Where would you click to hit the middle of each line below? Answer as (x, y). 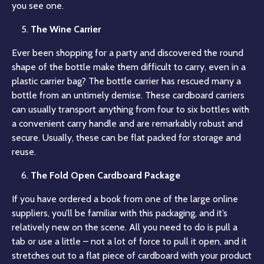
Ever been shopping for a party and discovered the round (128, 52)
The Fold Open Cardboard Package (105, 175)
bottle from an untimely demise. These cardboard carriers (128, 95)
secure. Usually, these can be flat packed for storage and (126, 137)
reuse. (24, 151)
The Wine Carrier (66, 29)
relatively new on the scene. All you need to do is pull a (125, 227)
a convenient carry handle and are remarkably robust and (127, 123)
